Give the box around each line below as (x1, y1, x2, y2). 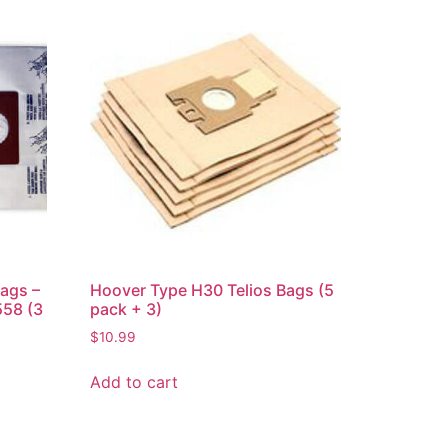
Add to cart (90, 372, 179, 393)
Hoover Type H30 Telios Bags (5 (90, 280, 335, 301)
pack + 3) (90, 299, 163, 320)
